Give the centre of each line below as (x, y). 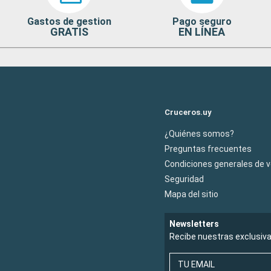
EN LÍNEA (202, 31)
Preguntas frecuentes (208, 149)
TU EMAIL (196, 264)
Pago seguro (202, 21)
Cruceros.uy (188, 112)
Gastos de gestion (69, 21)
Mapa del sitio (191, 194)
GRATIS (69, 31)
